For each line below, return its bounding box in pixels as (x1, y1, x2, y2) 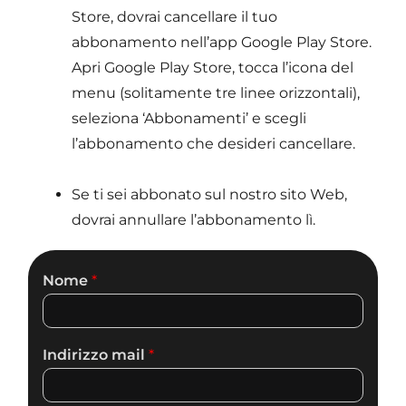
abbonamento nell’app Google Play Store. (72, 34, 372, 51)
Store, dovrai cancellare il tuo (72, 8, 278, 25)
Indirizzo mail (43, 346, 150, 363)
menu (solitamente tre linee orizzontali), (72, 84, 361, 101)
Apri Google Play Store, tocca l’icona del (72, 59, 354, 76)
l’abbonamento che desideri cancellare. (72, 135, 356, 152)
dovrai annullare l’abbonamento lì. (72, 211, 316, 228)
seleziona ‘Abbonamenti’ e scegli (72, 110, 307, 127)
